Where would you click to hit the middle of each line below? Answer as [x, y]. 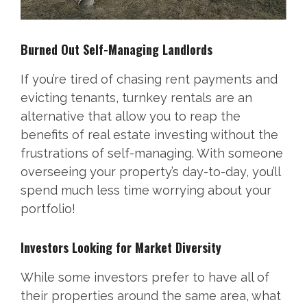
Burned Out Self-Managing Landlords [116, 50]
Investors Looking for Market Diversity [121, 248]
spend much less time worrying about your [146, 191]
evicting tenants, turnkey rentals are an [136, 98]
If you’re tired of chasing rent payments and [149, 79]
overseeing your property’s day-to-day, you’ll [150, 172]
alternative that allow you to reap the [131, 116]
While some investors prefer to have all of [145, 278]
